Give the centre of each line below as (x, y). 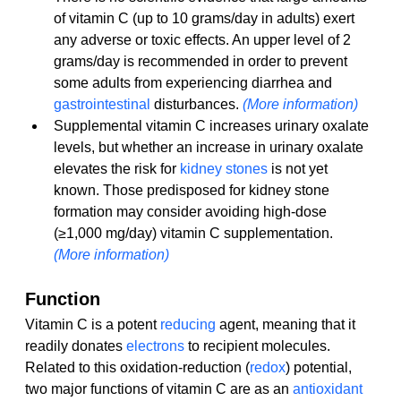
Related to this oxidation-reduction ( (137, 368)
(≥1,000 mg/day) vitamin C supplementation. (195, 234)
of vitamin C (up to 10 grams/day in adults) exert (206, 19)
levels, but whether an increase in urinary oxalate (210, 148)
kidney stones (224, 169)
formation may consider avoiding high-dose (192, 212)
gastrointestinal (102, 105)
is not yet (299, 169)
